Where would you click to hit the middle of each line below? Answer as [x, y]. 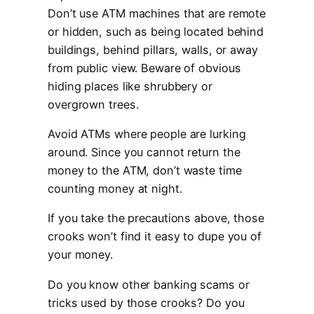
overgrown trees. [93, 104]
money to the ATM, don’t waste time [145, 170]
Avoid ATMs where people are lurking [147, 134]
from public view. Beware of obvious [144, 68]
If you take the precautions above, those [156, 218]
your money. [80, 255]
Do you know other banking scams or [149, 284]
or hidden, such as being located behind [156, 31]
